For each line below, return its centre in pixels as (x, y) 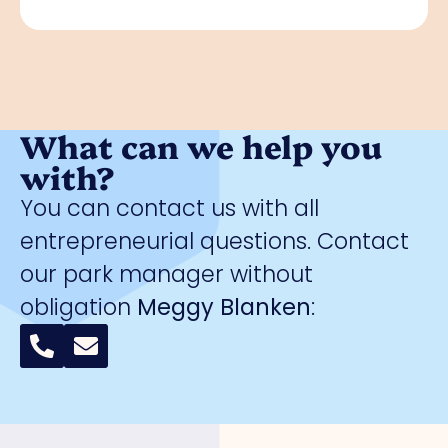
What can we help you (201, 146)
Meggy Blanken (224, 307)
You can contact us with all (169, 208)
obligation (78, 307)
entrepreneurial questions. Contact (214, 241)
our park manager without (166, 274)
